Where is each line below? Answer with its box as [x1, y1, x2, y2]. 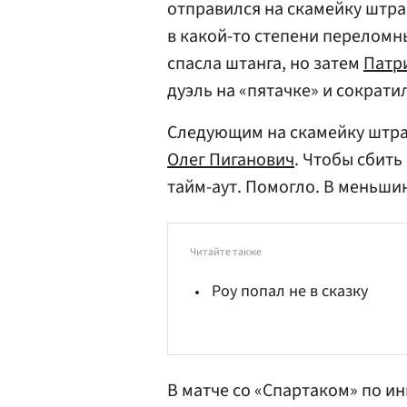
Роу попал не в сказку [212, 280, 368, 303]
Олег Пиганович [167, 147, 294, 173]
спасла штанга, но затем [167, 51, 363, 76]
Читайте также [190, 244, 262, 260]
